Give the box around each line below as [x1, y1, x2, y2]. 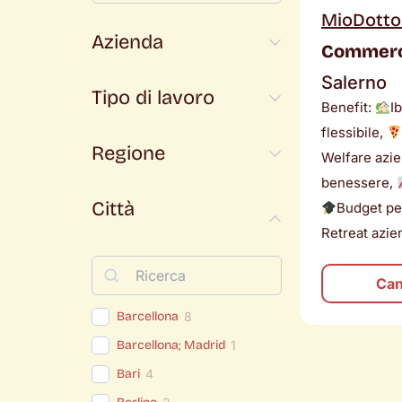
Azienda [92, 31, 163, 55]
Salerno [321, 72, 387, 94]
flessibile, [321, 124, 387, 142]
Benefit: [321, 99, 375, 117]
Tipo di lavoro [92, 86, 214, 110]
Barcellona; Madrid [117, 337, 225, 354]
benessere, [321, 174, 397, 192]
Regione [92, 142, 165, 166]
